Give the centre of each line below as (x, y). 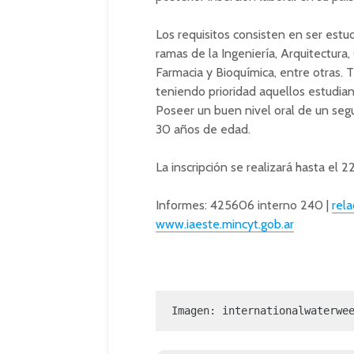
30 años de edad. (203, 129)
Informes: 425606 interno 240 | (244, 205)
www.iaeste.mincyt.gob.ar (225, 224)
